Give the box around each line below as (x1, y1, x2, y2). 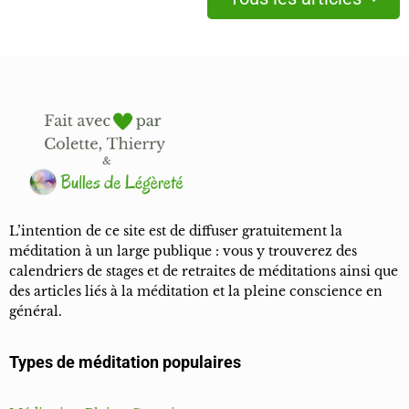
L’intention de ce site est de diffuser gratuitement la (9, 223, 342, 240)
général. (9, 303, 62, 320)
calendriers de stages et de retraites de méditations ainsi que (9, 263, 398, 280)
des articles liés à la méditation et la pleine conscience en (9, 283, 383, 300)
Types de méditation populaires (9, 352, 241, 372)
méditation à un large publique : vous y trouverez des (9, 243, 357, 260)
